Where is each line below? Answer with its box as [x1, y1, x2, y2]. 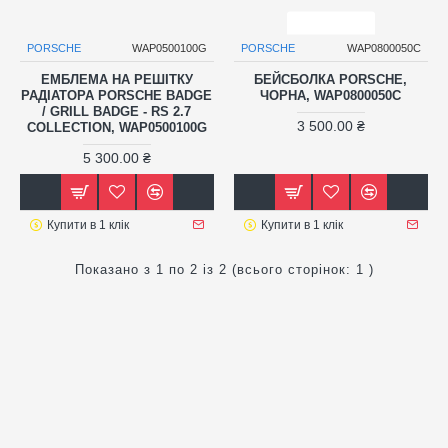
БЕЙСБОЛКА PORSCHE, [254, 71, 408, 87]
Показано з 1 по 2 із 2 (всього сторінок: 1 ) [74, 261, 374, 277]
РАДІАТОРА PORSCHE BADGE [21, 87, 213, 103]
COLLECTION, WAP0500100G [26, 119, 207, 135]
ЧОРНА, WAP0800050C [260, 87, 402, 103]
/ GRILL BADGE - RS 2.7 [42, 103, 192, 119]
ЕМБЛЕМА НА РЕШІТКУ [40, 71, 193, 87]
